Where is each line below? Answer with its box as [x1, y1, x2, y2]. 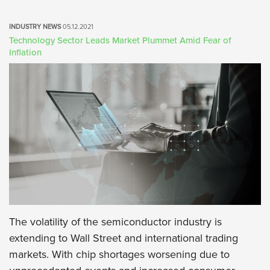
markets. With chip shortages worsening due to [9, 248, 230, 261]
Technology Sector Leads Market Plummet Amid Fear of [9, 34, 231, 46]
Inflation [9, 46, 42, 58]
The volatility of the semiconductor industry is [9, 215, 222, 228]
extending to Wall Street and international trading [9, 231, 238, 245]
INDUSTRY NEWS [9, 22, 63, 31]
